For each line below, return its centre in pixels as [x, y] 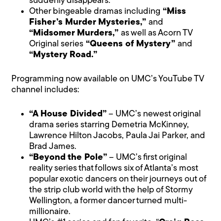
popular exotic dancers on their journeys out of [118, 179]
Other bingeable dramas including [95, 11]
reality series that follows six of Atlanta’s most [114, 168]
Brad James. [53, 147]
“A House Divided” [68, 114]
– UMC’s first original [147, 157]
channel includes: [46, 90]
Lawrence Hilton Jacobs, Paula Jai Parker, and [117, 136]
